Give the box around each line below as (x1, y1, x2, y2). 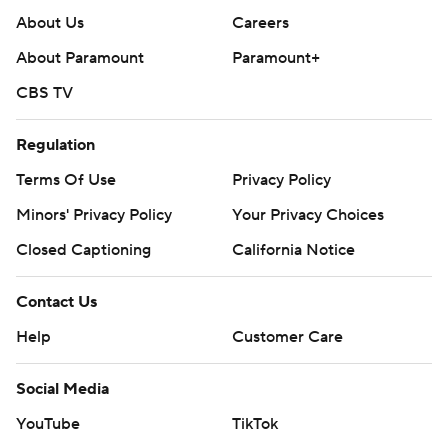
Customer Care (232, 327, 343, 348)
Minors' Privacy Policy (16, 205, 172, 226)
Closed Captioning (16, 240, 151, 261)
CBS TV (16, 83, 73, 104)
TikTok (232, 414, 278, 435)
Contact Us (16, 292, 97, 313)
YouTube (16, 414, 80, 435)
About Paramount (16, 48, 144, 69)
